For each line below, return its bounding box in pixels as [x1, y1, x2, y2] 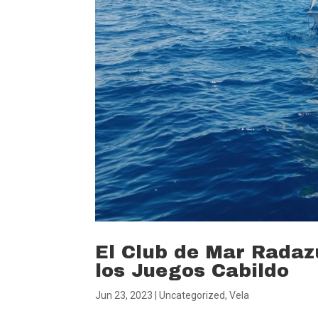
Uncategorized [159, 290, 226, 301]
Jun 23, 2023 [95, 290, 153, 301]
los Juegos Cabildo [95, 261, 290, 280]
